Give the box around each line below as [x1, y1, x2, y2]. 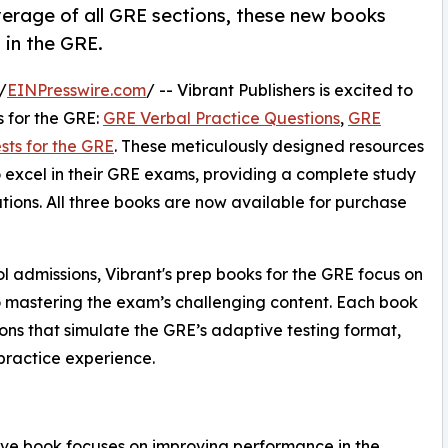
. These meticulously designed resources [114, 136, 424, 157]
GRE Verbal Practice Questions [103, 108, 340, 129]
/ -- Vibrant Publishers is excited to [146, 80, 413, 101]
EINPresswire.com [7, 80, 146, 101]
